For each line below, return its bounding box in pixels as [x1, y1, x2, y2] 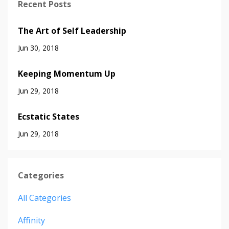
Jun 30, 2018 [18, 43, 59, 53]
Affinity [18, 215, 45, 226]
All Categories [18, 192, 71, 204]
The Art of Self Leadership [18, 25, 126, 37]
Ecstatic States [18, 111, 79, 123]
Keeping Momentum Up [18, 68, 116, 80]
